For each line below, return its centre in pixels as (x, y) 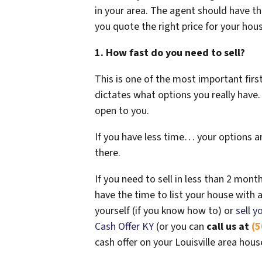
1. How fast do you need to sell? (171, 53)
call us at (229, 227)
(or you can (180, 227)
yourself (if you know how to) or (165, 211)
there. (108, 153)
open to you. (122, 111)
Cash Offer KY (124, 227)
